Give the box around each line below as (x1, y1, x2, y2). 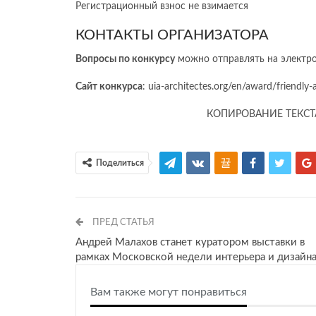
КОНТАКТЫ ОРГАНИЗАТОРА (75, 28, 269, 43)
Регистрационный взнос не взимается (75, 1, 248, 12)
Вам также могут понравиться (90, 286, 247, 298)
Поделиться (96, 159, 144, 168)
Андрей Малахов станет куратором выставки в (75, 237, 305, 248)
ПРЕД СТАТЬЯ (90, 218, 154, 228)
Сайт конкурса (75, 82, 142, 92)
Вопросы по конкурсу (75, 54, 175, 65)
